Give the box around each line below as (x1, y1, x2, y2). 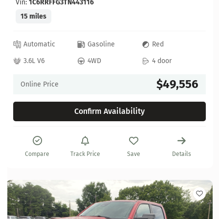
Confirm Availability (74, 106, 145, 116)
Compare (25, 150, 50, 157)
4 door (152, 57, 172, 66)
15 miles (21, 12, 46, 21)
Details (172, 150, 192, 157)
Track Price (70, 150, 101, 157)
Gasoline (88, 40, 115, 49)
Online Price (21, 80, 59, 88)
